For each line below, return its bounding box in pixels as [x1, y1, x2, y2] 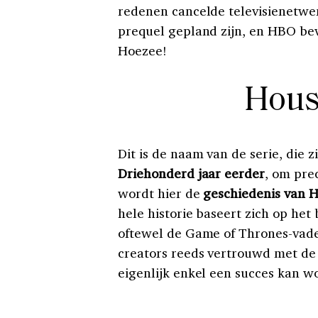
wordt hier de [118, 185, 204, 202]
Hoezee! [118, 42, 167, 59]
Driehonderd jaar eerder [118, 165, 265, 182]
